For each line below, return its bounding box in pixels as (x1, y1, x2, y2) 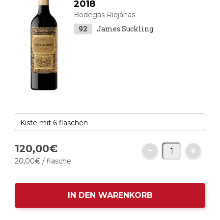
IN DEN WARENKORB (67, 191, 153, 200)
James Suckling (97, 24, 153, 33)
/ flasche (40, 157, 71, 165)
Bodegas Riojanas (74, 10, 135, 19)
